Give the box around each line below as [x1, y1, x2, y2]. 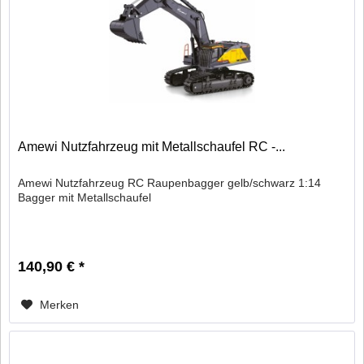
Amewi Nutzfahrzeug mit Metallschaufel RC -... [18, 139, 286, 154]
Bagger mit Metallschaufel [18, 190, 152, 204]
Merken [40, 297, 80, 311]
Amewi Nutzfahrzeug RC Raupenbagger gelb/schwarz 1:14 [18, 175, 322, 189]
